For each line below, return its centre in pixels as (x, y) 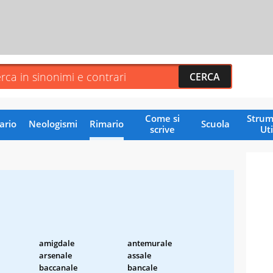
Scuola (215, 123)
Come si (162, 118)
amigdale (57, 243)
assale (139, 255)
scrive (162, 129)
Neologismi (53, 123)
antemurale (150, 243)
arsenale (55, 255)
